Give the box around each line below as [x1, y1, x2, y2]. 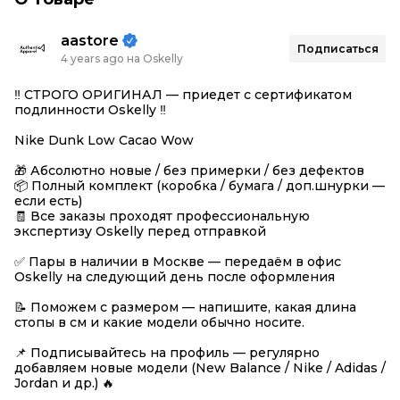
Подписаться [296, 41, 379, 55]
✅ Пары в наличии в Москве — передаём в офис [14, 254, 341, 270]
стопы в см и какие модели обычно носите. [14, 314, 304, 330]
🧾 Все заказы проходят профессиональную [14, 208, 310, 224]
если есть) [14, 193, 82, 209]
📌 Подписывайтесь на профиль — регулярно [14, 345, 320, 361]
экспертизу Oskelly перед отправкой [14, 223, 266, 239]
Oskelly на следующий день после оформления [14, 269, 335, 285]
